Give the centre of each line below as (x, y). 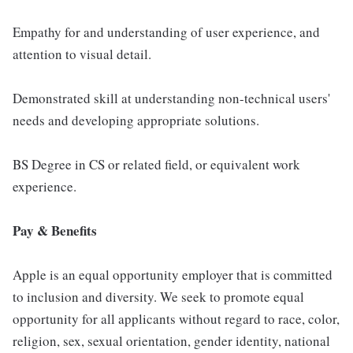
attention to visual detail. (82, 54)
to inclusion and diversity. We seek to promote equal (158, 297)
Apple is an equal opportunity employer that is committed (173, 275)
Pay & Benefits (55, 230)
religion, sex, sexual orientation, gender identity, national (171, 341)
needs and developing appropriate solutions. (136, 120)
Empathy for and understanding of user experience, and (166, 32)
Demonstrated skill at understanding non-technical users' (171, 98)
